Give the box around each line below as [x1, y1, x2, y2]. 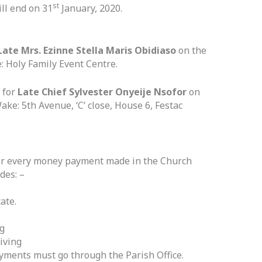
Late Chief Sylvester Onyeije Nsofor [17, 85, 189, 99]
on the [178, 43, 206, 57]
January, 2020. [58, 2, 122, 15]
